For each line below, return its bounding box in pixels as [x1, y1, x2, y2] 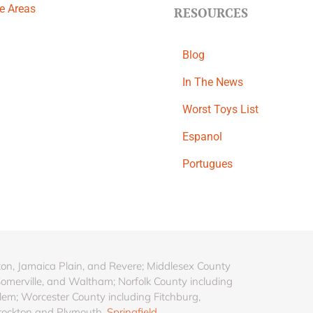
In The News [182, 75, 243, 89]
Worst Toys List [182, 103, 259, 116]
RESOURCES [174, 4, 248, 21]
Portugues [182, 157, 233, 170]
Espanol [182, 130, 222, 143]
